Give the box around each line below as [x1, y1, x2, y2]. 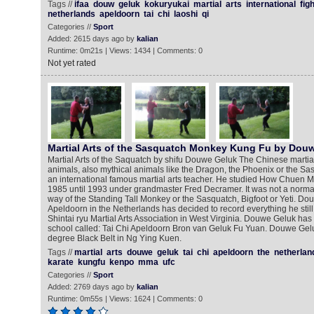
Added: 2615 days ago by [47, 34, 137, 43]
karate [47, 257, 74, 267]
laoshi [173, 9, 198, 19]
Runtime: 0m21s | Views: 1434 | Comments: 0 [47, 46, 203, 55]
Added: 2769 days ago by [47, 282, 137, 291]
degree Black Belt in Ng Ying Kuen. [47, 233, 182, 243]
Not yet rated [47, 58, 96, 68]
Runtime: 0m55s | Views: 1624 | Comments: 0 [47, 294, 203, 303]
